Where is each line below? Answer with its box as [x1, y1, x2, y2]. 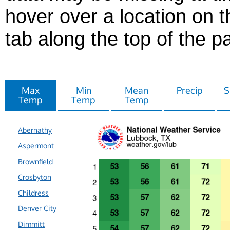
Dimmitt [18, 220, 45, 228]
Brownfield [18, 157, 53, 166]
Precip [176, 85, 203, 96]
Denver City [18, 204, 56, 213]
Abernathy [18, 126, 52, 135]
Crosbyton [18, 172, 51, 181]
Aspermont [18, 141, 54, 150]
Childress [18, 188, 49, 197]
